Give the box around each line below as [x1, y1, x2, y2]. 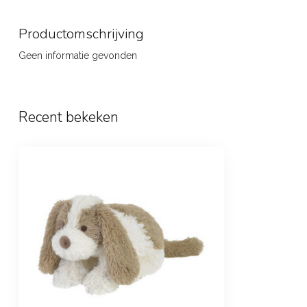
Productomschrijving [19, 25, 144, 43]
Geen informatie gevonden [19, 50, 137, 61]
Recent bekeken [19, 107, 119, 127]
